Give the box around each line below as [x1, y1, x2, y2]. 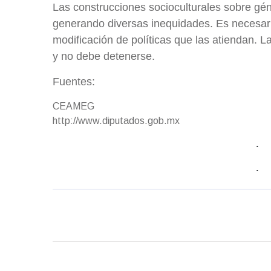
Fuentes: [53, 76, 101, 88]
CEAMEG [53, 101, 94, 112]
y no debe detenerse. [53, 50, 158, 63]
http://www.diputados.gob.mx [53, 116, 180, 126]
